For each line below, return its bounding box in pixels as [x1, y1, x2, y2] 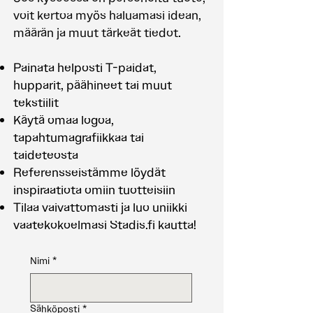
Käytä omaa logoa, [13, 111, 114, 129]
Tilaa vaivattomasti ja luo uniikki [13, 198, 187, 216]
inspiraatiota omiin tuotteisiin [13, 181, 175, 198]
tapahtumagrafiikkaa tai [13, 129, 144, 146]
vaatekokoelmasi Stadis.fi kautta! [13, 216, 196, 233]
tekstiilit [13, 94, 59, 111]
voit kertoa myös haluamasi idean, [13, 6, 201, 24]
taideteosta [13, 146, 78, 163]
